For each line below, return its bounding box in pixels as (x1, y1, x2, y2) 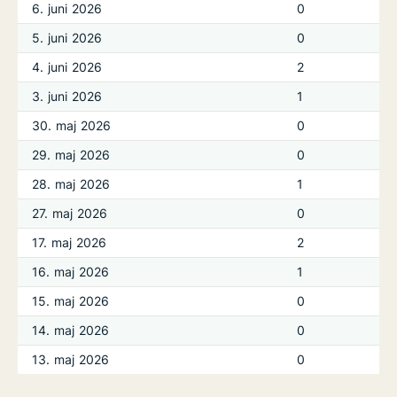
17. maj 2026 (32, 235, 107, 250)
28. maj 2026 (32, 176, 111, 191)
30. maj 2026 (32, 118, 112, 133)
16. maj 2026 (32, 264, 110, 279)
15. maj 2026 (32, 293, 110, 308)
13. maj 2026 (32, 352, 110, 367)
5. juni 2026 (32, 30, 103, 45)
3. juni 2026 (32, 89, 103, 104)
